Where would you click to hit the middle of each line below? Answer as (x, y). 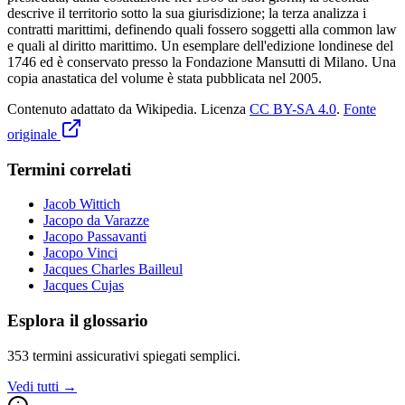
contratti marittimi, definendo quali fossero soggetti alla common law (202, 29)
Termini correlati (69, 169)
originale (34, 134)
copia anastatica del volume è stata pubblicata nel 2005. (165, 78)
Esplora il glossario (78, 320)
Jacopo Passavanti (95, 237)
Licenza (223, 108)
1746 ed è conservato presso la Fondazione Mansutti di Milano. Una (202, 61)
